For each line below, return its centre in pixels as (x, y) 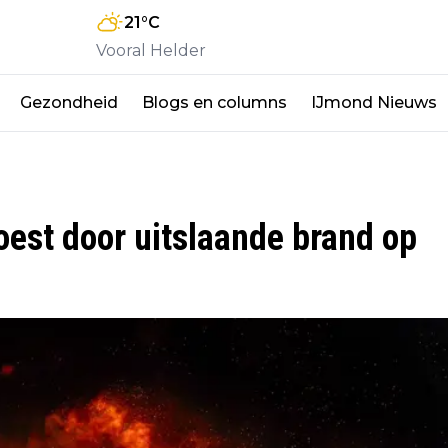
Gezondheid (69, 102)
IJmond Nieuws (374, 102)
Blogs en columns (214, 102)
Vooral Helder (151, 50)
